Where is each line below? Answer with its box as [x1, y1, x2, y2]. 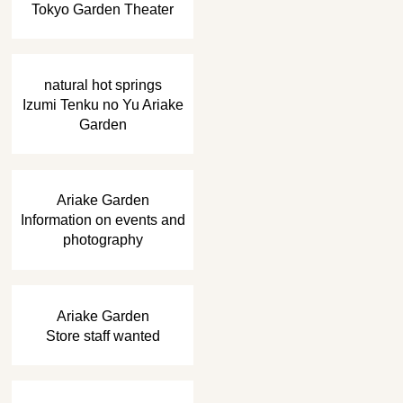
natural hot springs [43, 76, 162, 93]
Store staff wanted [45, 327, 160, 344]
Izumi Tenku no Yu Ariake [22, 95, 184, 112]
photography [62, 231, 143, 248]
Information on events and [20, 211, 185, 228]
